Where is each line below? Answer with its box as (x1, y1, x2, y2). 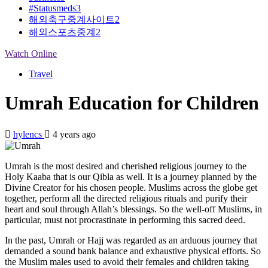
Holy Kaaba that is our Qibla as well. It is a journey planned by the (5, 171, 257, 182)
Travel (29, 69, 53, 79)
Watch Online (5, 48, 57, 59)
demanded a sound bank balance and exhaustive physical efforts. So (5, 245, 261, 256)
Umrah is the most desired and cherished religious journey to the (5, 160, 246, 171)
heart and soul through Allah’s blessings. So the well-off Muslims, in (5, 203, 262, 214)
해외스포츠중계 (29, 27, 96, 37)
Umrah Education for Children (5, 92, 259, 114)
